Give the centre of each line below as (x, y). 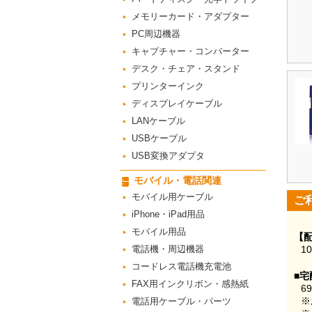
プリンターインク (168, 86)
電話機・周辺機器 (168, 249)
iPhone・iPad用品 (168, 214)
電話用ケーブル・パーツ (181, 301)
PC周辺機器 (156, 34)
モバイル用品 (159, 232)
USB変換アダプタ (168, 156)
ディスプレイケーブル (177, 103)
